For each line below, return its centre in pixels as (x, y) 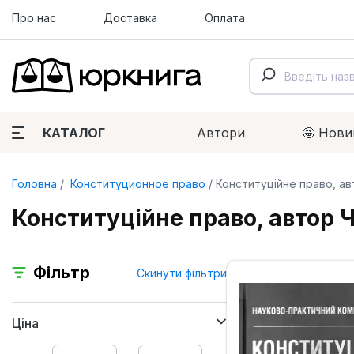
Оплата (225, 18)
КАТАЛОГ (74, 133)
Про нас (34, 18)
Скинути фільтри (182, 273)
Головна (34, 184)
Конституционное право (136, 184)
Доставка (130, 18)
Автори (221, 133)
